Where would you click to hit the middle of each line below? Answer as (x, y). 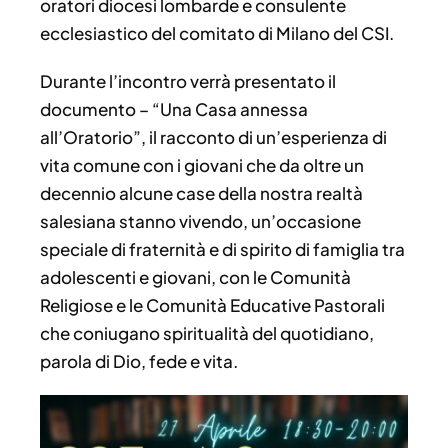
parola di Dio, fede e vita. (139, 361)
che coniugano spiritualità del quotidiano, (207, 333)
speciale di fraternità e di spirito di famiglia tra (222, 249)
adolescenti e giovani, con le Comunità (195, 277)
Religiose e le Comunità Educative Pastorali (212, 305)
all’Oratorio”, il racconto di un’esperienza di (213, 137)
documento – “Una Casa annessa (174, 109)
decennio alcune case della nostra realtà (201, 193)
